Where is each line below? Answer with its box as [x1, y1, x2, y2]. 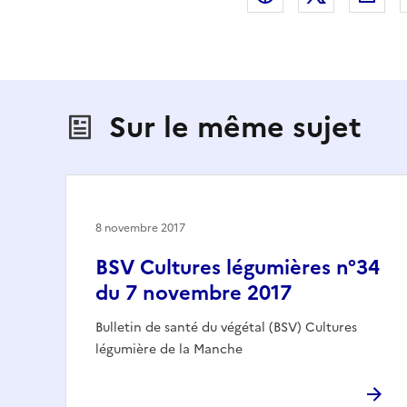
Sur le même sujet [109, 104, 362, 149]
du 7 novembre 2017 [95, 277, 292, 308]
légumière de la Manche [95, 339, 243, 359]
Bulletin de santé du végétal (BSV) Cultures [95, 317, 357, 337]
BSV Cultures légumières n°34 [95, 252, 380, 283]
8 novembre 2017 [95, 219, 185, 236]
